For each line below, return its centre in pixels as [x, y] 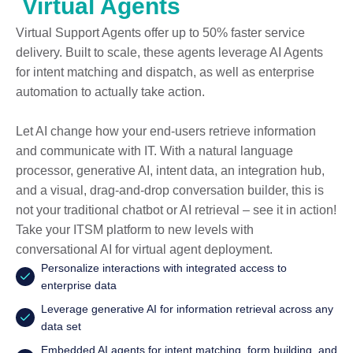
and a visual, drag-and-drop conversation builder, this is [170, 190]
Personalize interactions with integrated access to [164, 268]
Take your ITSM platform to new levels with [135, 229]
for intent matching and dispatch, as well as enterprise [165, 72]
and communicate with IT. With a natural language [154, 150]
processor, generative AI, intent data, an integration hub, [170, 170]
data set [61, 326]
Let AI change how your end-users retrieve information [166, 131]
